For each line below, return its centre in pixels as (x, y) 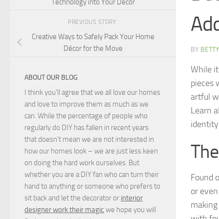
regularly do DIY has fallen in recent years (87, 127)
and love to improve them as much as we (87, 104)
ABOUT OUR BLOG (51, 77)
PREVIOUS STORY (93, 22)
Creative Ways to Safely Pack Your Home (93, 36)
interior (132, 198)
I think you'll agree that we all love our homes (92, 92)
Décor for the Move (93, 48)
